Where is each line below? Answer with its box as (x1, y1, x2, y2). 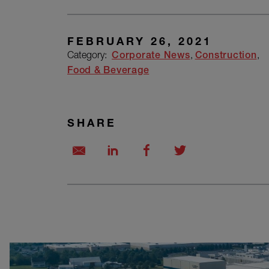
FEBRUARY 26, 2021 (67, 34, 212, 47)
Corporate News (112, 49, 190, 61)
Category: (67, 49, 112, 60)
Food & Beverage (67, 64, 150, 76)
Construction (195, 49, 257, 61)
